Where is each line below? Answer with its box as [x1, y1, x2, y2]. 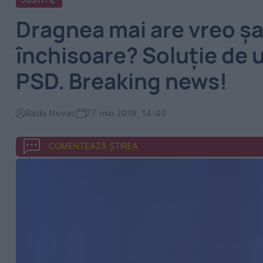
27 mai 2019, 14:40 [86, 108, 167, 118]
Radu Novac [25, 108, 76, 118]
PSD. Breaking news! [16, 66, 227, 96]
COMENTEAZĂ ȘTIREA [49, 141, 138, 151]
